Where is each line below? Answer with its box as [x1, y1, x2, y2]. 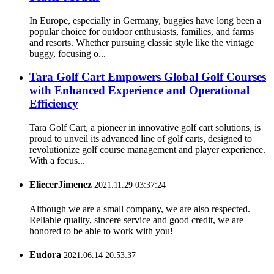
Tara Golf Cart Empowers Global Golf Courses [29, 70, 266, 84]
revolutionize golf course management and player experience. [29, 144, 265, 155]
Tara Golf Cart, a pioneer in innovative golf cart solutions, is [29, 122, 261, 133]
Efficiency [29, 97, 78, 111]
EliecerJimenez [29, 179, 92, 190]
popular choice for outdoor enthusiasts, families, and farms [29, 26, 254, 37]
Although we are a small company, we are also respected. [29, 203, 250, 214]
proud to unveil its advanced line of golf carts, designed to [29, 133, 252, 144]
